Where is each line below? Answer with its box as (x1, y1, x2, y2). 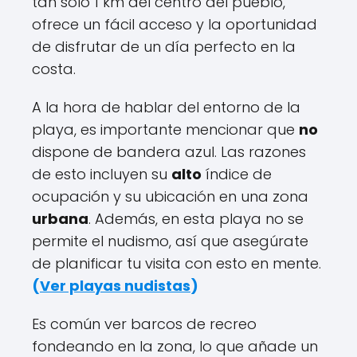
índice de (202, 164, 272, 184)
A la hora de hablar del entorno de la (32, 97, 300, 117)
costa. (32, 59, 76, 79)
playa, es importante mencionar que (32, 120, 299, 139)
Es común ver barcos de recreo (32, 314, 257, 334)
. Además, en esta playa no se (88, 209, 304, 229)
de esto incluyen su (32, 164, 171, 184)
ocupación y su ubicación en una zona (32, 186, 308, 206)
